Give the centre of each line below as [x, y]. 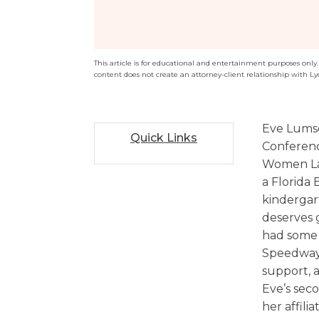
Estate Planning [159, 41]
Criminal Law [150, 17]
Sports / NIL [147, 8]
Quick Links [164, 138]
